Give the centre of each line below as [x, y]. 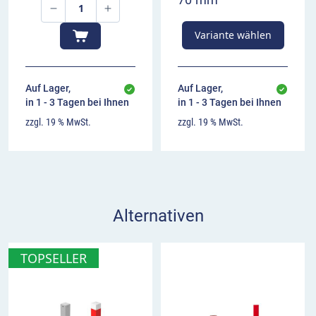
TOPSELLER [54, 258]
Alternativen [158, 215]
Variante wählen [233, 35]
